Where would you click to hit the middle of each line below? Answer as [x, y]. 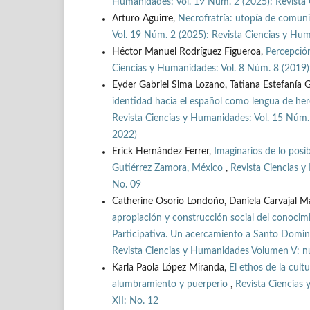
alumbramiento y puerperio [171, 285]
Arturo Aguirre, [145, 19]
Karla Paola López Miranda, [171, 268]
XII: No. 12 [135, 301]
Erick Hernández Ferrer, [163, 152]
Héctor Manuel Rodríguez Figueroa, [189, 52]
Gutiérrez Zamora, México [169, 168]
